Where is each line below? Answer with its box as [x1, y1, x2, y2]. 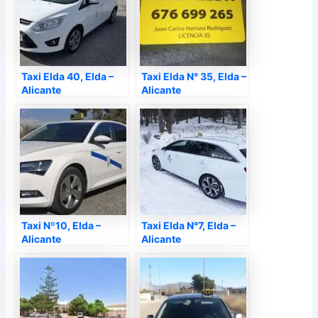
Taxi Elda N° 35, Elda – [141, 70, 247, 83]
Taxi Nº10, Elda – [21, 219, 102, 232]
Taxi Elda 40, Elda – [21, 70, 114, 83]
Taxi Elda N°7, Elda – [141, 219, 236, 232]
